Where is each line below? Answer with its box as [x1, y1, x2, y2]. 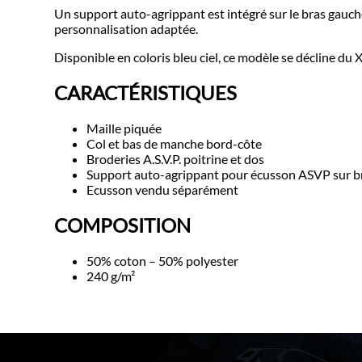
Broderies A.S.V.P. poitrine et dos [86, 151, 265, 167]
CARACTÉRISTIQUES [54, 81, 238, 105]
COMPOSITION [54, 213, 192, 237]
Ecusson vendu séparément [86, 182, 239, 198]
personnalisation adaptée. [54, 21, 199, 37]
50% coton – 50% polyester [86, 252, 239, 268]
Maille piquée [86, 120, 162, 137]
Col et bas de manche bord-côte [86, 136, 263, 152]
